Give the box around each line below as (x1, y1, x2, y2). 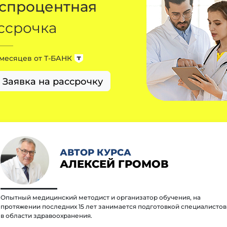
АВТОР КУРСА (59, 146, 131, 158)
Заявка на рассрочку (3, 75, 103, 87)
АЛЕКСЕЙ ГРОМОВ (59, 157, 169, 170)
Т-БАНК (44, 54, 72, 63)
